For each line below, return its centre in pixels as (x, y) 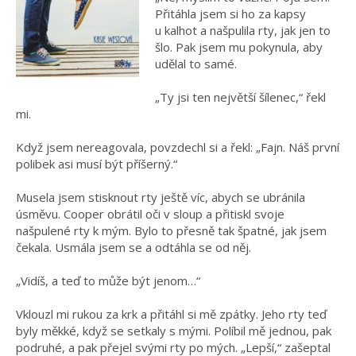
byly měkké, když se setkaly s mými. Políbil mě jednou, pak (174, 331)
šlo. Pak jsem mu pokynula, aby (239, 47)
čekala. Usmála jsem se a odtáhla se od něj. (133, 248)
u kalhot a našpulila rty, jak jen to (243, 31)
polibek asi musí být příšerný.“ (97, 164)
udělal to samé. (196, 64)
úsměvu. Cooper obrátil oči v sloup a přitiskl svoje (150, 214)
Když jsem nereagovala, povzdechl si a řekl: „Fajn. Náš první (178, 147)
